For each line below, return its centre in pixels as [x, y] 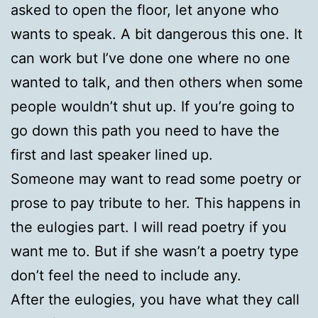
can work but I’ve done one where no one [150, 58]
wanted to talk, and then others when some [157, 82]
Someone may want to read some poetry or [156, 179]
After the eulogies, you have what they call [155, 299]
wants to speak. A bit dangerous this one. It [157, 34]
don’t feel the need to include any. [126, 275]
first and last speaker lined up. [112, 154]
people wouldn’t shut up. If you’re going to [153, 106]
